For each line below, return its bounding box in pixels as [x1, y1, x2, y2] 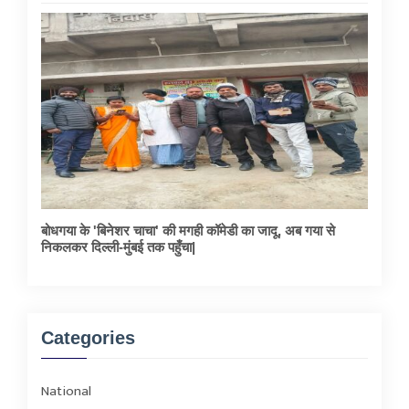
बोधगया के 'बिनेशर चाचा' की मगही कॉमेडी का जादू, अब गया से [41, 222, 335, 238]
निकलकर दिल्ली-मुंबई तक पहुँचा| [41, 238, 195, 255]
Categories [41, 327, 135, 348]
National [41, 379, 91, 403]
